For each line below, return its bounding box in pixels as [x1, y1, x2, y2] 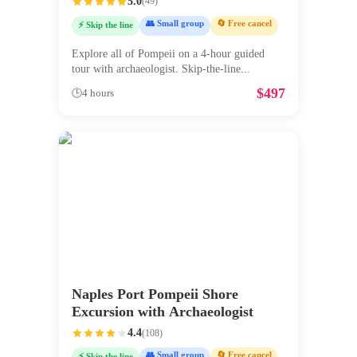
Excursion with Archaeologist [72, 304, 253, 320]
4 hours [82, 88, 114, 100]
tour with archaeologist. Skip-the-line [72, 63, 241, 76]
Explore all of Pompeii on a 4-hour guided [72, 48, 265, 61]
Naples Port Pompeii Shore [72, 286, 238, 303]
